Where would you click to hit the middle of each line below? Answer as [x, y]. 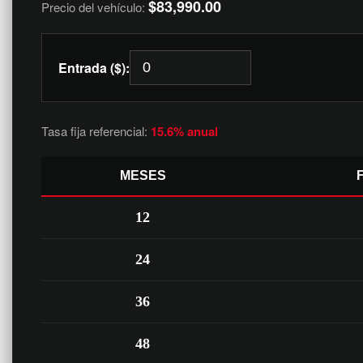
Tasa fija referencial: [96, 131]
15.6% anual [184, 131]
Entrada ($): [94, 68]
